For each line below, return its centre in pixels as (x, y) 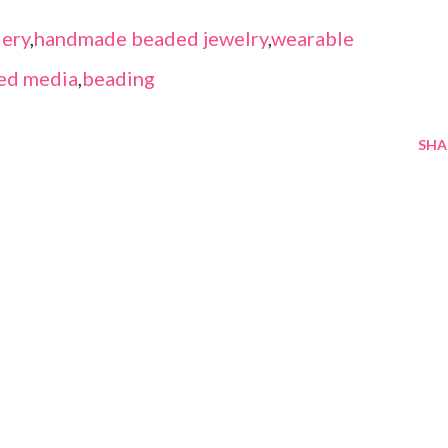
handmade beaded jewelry (151, 38)
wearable (312, 38)
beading (118, 78)
